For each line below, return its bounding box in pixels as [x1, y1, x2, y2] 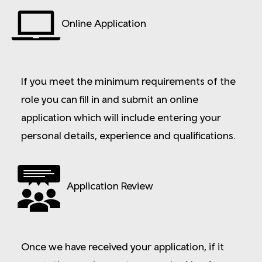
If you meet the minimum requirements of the [21, 74, 236, 87]
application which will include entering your [21, 111, 221, 123]
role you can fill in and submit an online [21, 92, 198, 105]
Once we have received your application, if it [21, 240, 224, 253]
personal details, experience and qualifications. [21, 129, 236, 142]
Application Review [67, 180, 153, 192]
